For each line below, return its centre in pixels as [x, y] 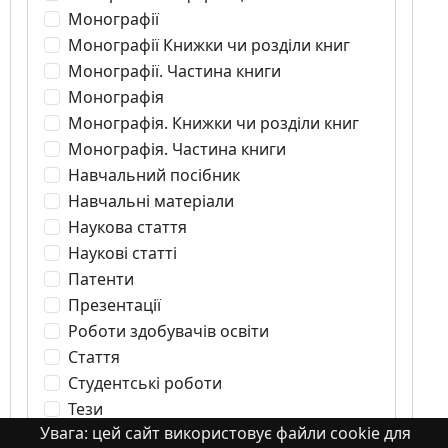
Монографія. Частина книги [177, 148]
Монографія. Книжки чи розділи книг [213, 122]
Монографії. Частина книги [174, 70]
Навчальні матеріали [151, 200]
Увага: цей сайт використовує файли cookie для [225, 433]
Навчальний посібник [154, 174]
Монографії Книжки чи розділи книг [209, 44]
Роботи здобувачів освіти [168, 330]
